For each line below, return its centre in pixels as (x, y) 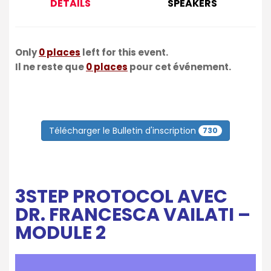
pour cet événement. (179, 67)
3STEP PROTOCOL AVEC (121, 196)
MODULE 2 (60, 233)
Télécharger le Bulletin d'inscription (124, 131)
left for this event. (124, 52)
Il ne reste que (51, 67)
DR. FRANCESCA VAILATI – (133, 214)
